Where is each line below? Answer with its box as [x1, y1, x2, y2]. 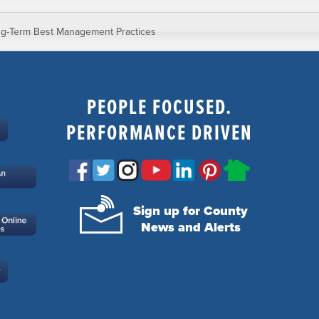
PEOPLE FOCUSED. [87, 90, 232, 122]
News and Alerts [140, 217, 241, 236]
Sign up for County [133, 201, 248, 220]
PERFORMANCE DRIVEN [66, 116, 253, 147]
